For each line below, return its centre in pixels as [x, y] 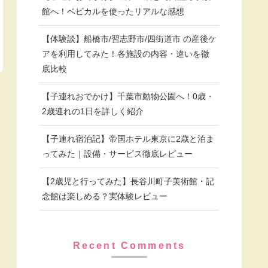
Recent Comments [129, 245]
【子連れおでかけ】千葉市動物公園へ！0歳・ [128, 97]
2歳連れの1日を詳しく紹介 [93, 112]
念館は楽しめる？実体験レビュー [105, 197]
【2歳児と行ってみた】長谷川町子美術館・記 [128, 182]
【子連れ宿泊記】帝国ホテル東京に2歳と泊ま [128, 139]
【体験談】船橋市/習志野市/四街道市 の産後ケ [129, 39]
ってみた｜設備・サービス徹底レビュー [117, 154]
